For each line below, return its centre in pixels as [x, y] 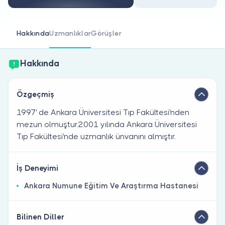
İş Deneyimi [37, 168]
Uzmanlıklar [70, 33]
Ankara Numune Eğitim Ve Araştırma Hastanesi [111, 186]
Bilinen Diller [40, 217]
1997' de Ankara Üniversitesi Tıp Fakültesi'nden [103, 112]
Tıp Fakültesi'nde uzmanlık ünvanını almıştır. [96, 136]
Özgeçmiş [35, 94]
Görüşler [106, 33]
